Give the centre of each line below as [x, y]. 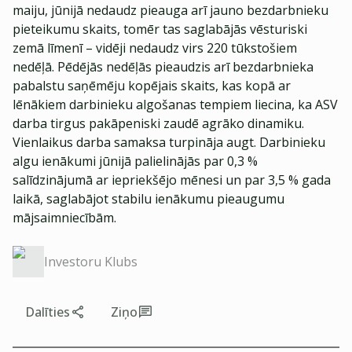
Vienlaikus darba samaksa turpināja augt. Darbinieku [169, 142]
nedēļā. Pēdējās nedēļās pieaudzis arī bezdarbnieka [163, 67]
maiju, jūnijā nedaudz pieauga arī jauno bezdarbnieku [170, 10]
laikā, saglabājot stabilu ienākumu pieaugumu [148, 199]
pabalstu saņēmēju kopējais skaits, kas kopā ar [152, 86]
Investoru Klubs [91, 262]
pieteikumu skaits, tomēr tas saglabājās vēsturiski [160, 29]
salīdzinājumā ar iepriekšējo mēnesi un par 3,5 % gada [172, 180]
